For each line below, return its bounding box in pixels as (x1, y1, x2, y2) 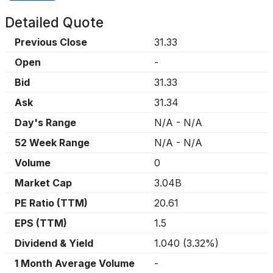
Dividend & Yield (15, 237, 93, 249)
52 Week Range (15, 136, 90, 149)
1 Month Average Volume (15, 257, 135, 269)
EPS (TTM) (15, 217, 67, 229)
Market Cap (15, 177, 72, 189)
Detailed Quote (5, 14, 104, 30)
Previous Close (15, 36, 87, 48)
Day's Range (15, 116, 76, 129)
